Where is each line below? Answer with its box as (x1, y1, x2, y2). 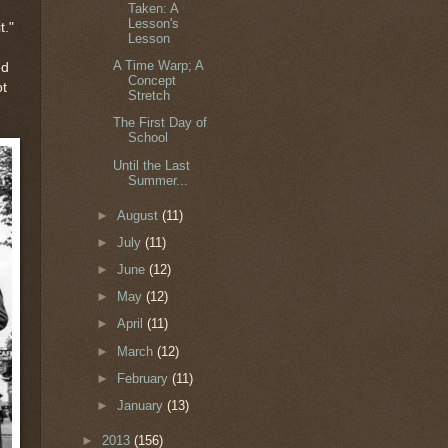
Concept (128, 73, 177, 89)
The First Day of (113, 115, 208, 131)
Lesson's (128, 15, 180, 31)
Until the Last (113, 157, 191, 173)
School (128, 130, 169, 146)
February (117, 370, 173, 386)
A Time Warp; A (113, 58, 204, 74)
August (117, 207, 163, 223)
